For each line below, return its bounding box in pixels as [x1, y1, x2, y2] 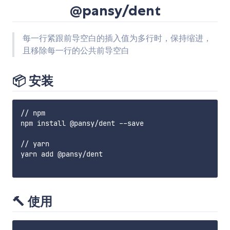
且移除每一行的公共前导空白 [23, 45, 129, 56]
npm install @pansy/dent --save [21, 119, 144, 128]
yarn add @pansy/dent [21, 149, 103, 159]
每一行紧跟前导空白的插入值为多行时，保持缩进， [23, 33, 212, 44]
